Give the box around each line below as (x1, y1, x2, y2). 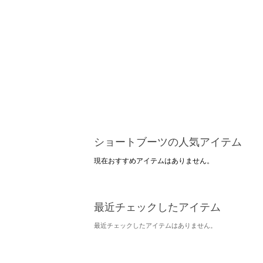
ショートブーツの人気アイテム (94, 134, 242, 148)
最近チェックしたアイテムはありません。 (94, 221, 217, 229)
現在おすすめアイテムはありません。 (94, 156, 214, 165)
